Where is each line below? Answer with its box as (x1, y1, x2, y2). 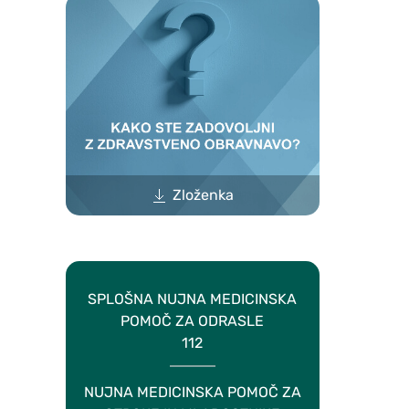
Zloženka (173, 186, 235, 204)
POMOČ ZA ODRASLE (121, 312, 265, 330)
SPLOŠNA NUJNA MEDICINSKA (88, 290, 298, 309)
